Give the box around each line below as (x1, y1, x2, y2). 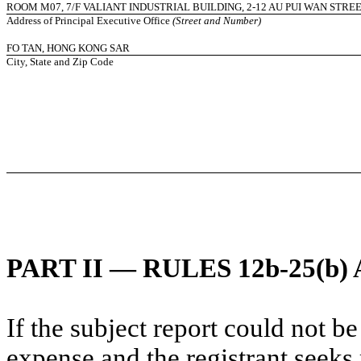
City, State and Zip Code (6, 56, 114, 68)
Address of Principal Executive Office (6, 15, 172, 27)
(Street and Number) (172, 15, 261, 27)
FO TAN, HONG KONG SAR (6, 42, 130, 54)
